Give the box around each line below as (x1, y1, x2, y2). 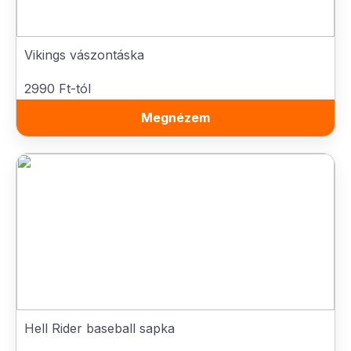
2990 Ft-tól (24, 81, 91, 96)
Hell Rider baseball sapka (24, 320, 175, 336)
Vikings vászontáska (24, 47, 144, 63)
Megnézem (141, 110, 210, 125)
